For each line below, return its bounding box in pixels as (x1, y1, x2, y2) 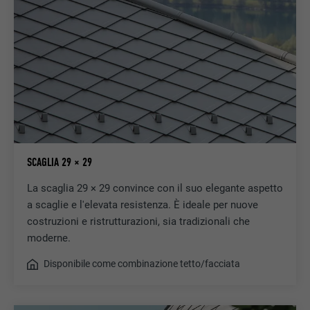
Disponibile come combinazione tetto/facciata (43, 258, 240, 270)
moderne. (26, 231, 71, 244)
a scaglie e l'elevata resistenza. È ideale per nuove (26, 198, 258, 211)
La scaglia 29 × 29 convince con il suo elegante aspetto (26, 181, 283, 194)
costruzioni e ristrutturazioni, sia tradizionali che (26, 215, 250, 228)
